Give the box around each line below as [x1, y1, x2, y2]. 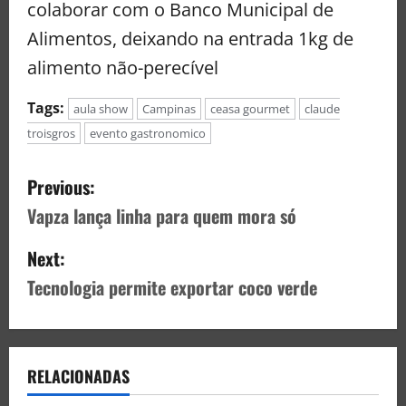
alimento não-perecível [27, 54, 218, 80]
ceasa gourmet [210, 100, 290, 117]
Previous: [27, 172, 95, 200]
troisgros [27, 124, 75, 141]
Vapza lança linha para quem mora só [27, 201, 296, 229]
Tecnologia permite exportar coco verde [27, 273, 317, 301]
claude [304, 100, 340, 117]
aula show [73, 100, 128, 117]
